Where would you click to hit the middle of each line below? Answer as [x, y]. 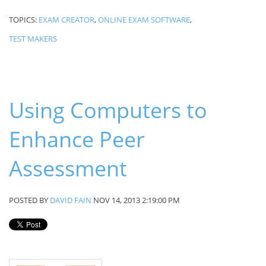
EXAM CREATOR [66, 20]
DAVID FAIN [71, 200]
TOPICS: [24, 20]
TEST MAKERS [33, 39]
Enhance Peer [77, 140]
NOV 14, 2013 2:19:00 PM [136, 200]
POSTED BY [29, 200]
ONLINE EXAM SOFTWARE [144, 20]
